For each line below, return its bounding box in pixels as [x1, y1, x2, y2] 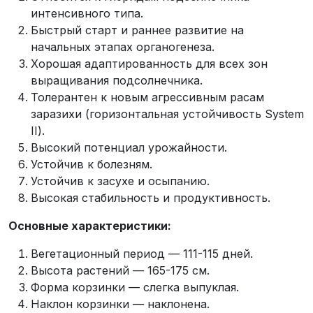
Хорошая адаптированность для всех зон [31, 56, 268, 71]
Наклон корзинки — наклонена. [31, 296, 210, 311]
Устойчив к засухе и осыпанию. [31, 173, 210, 188]
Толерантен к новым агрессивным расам [31, 89, 264, 104]
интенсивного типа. [31, 6, 143, 20]
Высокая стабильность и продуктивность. [31, 190, 270, 205]
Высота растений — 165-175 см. [31, 263, 210, 277]
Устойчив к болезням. [31, 156, 152, 171]
